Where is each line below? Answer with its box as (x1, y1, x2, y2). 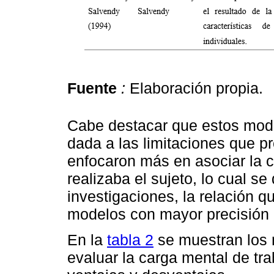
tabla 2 (107, 231, 154, 248)
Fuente (67, 80, 117, 97)
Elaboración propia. (125, 80, 263, 97)
